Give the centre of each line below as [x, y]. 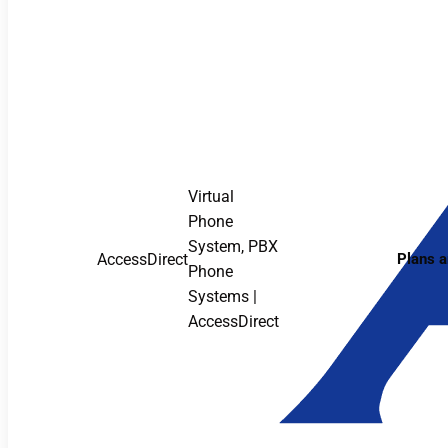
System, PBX [233, 246]
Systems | [222, 296]
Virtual [211, 196]
